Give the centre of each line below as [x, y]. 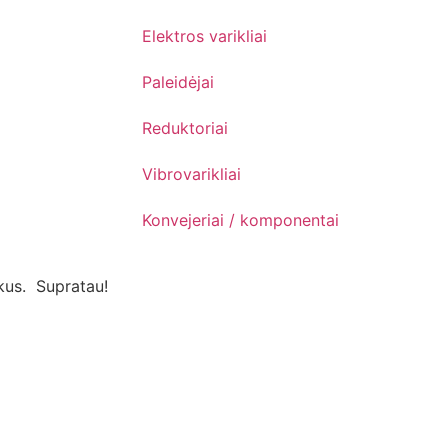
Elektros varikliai [204, 36]
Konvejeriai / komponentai [240, 220]
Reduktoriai [185, 128]
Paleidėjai [178, 82]
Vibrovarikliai [191, 174]
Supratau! [72, 286]
